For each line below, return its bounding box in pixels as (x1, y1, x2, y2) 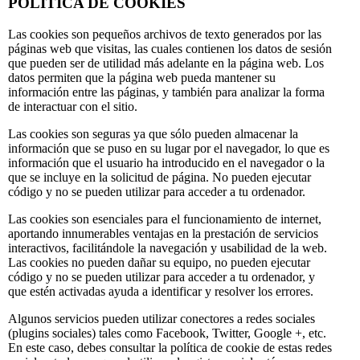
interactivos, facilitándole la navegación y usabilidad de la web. (8, 240, 327, 255)
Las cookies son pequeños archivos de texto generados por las (8, 27, 321, 41)
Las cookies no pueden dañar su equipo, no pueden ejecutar (8, 255, 310, 269)
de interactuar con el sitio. (8, 99, 137, 113)
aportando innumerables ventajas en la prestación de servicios (8, 226, 318, 240)
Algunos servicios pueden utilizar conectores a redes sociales (8, 311, 315, 325)
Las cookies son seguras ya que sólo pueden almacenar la (8, 126, 298, 141)
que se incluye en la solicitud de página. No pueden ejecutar (8, 170, 311, 184)
